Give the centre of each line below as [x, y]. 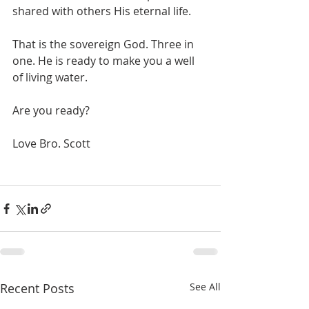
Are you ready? [51, 110]
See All [205, 287]
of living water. [50, 77]
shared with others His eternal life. [102, 11]
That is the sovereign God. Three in [104, 44]
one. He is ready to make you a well [105, 61]
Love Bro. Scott [51, 143]
